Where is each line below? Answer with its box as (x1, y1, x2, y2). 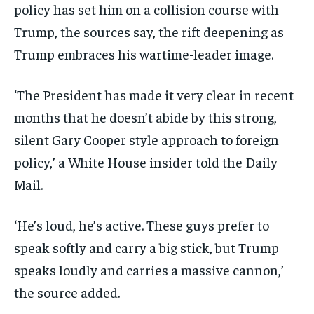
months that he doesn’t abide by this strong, (14, 108, 277, 126)
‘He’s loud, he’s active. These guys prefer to (14, 216, 269, 234)
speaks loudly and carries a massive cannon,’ (14, 261, 284, 279)
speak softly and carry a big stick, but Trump (14, 238, 279, 257)
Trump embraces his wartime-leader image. (14, 45, 276, 63)
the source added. (14, 283, 120, 301)
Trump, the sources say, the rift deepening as (14, 22, 284, 41)
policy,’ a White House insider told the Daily (14, 153, 278, 171)
